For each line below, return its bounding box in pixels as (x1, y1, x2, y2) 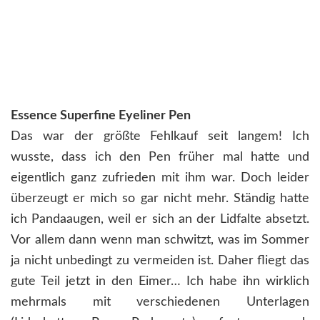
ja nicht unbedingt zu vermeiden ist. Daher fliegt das (11, 254, 309, 267)
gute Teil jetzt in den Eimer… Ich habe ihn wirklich (11, 274, 309, 288)
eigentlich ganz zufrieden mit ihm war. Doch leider (11, 171, 309, 184)
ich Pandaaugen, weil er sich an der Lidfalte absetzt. (11, 212, 309, 226)
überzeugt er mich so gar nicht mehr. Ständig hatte (11, 191, 309, 205)
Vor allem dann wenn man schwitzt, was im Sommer (11, 233, 309, 246)
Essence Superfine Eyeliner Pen (11, 109, 191, 122)
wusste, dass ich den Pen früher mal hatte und (11, 150, 309, 164)
